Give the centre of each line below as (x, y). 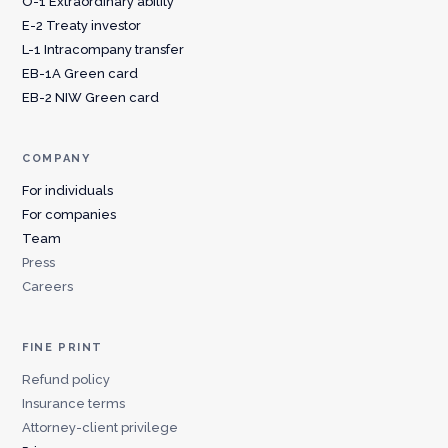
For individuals (68, 190)
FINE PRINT (62, 347)
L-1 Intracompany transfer (103, 49)
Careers (48, 286)
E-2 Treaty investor (82, 25)
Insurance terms (74, 403)
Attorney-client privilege (100, 427)
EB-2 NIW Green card (91, 97)
